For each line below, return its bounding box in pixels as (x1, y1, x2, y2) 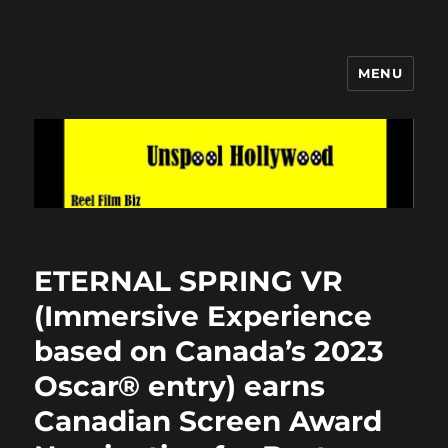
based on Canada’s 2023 (34, 333, 385, 368)
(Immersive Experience (34, 298, 373, 333)
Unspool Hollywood (34, 73, 271, 102)
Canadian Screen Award (34, 403, 383, 438)
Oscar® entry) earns (34, 368, 326, 403)
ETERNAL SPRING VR (34, 263, 344, 298)
